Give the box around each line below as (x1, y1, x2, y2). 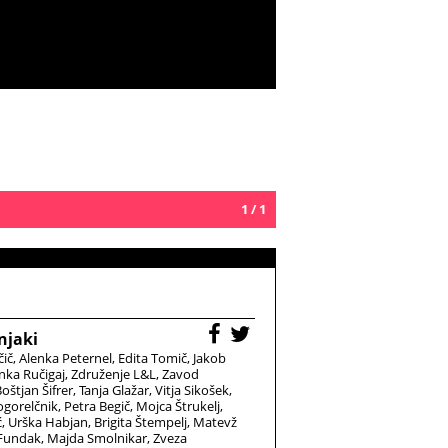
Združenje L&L (71, 365, 156, 383)
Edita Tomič (118, 349, 187, 367)
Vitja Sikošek (155, 381, 229, 399)
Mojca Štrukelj (136, 397, 220, 415)
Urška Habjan (8, 413, 88, 431)
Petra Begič (64, 397, 130, 415)
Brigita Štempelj (94, 413, 187, 431)
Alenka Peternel (19, 349, 112, 367)
